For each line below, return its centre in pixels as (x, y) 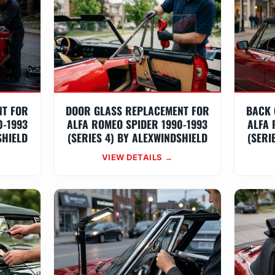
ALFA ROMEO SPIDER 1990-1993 (137, 124)
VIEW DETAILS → (137, 157)
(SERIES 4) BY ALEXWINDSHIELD (137, 137)
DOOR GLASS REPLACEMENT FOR (137, 110)
